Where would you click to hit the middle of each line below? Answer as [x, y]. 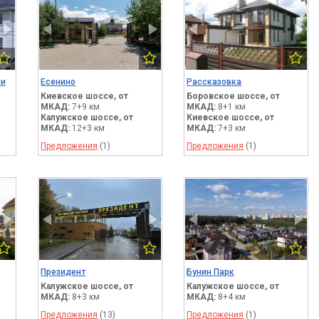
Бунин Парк [211, 272]
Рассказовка [214, 82]
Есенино [58, 82]
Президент [63, 272]
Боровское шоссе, [228, 96]
